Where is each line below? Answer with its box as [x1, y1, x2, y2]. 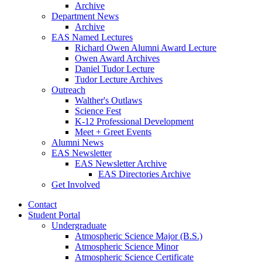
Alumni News [51, 137, 104, 147]
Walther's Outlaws [75, 95, 142, 105]
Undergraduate [51, 220, 106, 230]
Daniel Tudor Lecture [75, 63, 154, 74]
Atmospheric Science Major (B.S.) [75, 230, 202, 241]
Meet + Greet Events [75, 126, 151, 137]
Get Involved [51, 179, 100, 189]
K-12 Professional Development [75, 116, 194, 126]
